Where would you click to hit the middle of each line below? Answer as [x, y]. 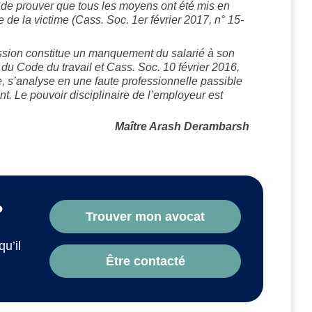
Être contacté [145, 262]
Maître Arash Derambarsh [182, 127]
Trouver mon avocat [146, 217]
